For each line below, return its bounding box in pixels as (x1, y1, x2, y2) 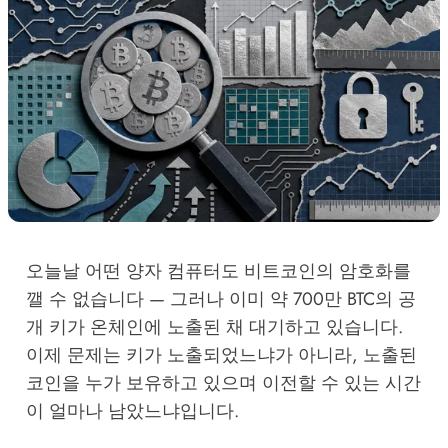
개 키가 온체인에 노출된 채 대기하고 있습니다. (25, 313, 403, 340)
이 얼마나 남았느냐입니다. (25, 397, 239, 424)
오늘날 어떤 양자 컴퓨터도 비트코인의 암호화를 (25, 257, 411, 284)
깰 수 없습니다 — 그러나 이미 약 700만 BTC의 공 (25, 285, 416, 312)
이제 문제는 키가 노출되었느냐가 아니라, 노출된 (25, 341, 417, 368)
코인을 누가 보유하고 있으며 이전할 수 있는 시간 (25, 369, 421, 396)
